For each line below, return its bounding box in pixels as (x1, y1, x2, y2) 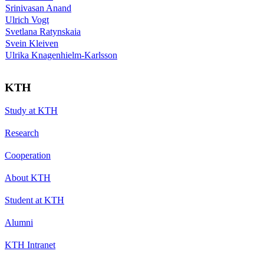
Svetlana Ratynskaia (5, 26, 81, 37)
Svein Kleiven (5, 38, 58, 48)
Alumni (5, 217, 33, 227)
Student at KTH (5, 194, 64, 205)
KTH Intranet (5, 239, 55, 250)
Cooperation (5, 150, 51, 160)
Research (5, 127, 39, 138)
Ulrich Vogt (5, 14, 49, 25)
